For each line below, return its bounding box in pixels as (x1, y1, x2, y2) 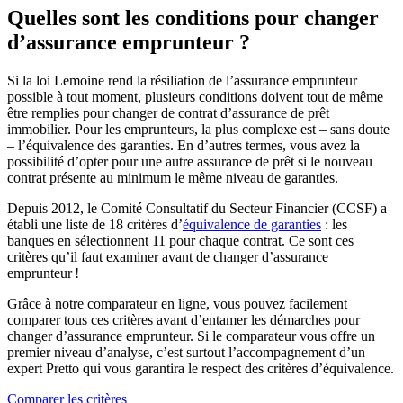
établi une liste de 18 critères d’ (7, 216, 183, 232)
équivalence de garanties (183, 216, 321, 232)
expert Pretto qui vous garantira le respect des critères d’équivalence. (7, 360, 394, 376)
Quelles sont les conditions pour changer (7, 5, 379, 30)
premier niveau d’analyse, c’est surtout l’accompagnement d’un (7, 344, 365, 360)
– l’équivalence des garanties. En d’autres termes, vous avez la (7, 137, 360, 153)
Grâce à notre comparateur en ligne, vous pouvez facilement (7, 295, 347, 311)
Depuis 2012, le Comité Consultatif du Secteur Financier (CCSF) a (7, 200, 387, 216)
